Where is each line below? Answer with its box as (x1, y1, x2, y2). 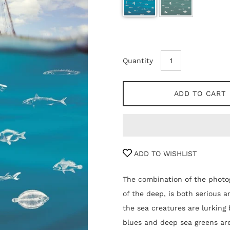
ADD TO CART (174, 89, 226, 98)
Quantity (123, 56, 153, 65)
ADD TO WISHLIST (132, 149, 197, 158)
